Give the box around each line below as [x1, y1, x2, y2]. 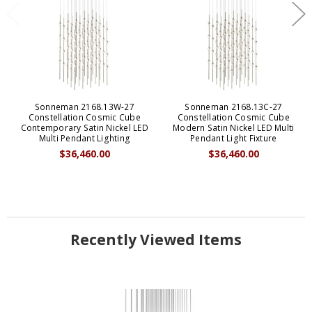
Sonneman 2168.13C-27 [185, 101, 283, 114]
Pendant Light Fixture [190, 132, 277, 145]
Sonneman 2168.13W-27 [34, 101, 134, 114]
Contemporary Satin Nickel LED [20, 122, 148, 134]
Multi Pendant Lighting [38, 132, 131, 145]
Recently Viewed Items [70, 230, 242, 250]
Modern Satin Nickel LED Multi [173, 122, 295, 134]
